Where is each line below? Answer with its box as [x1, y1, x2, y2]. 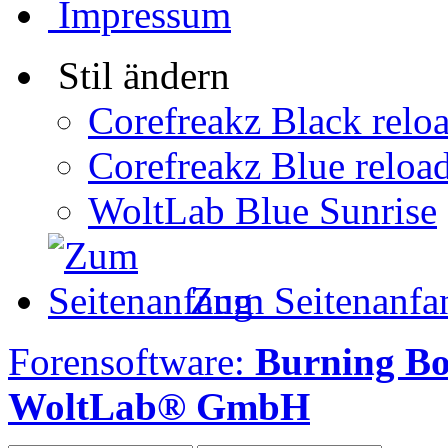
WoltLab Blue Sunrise [88, 188, 437, 232]
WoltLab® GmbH [8, 384, 310, 428]
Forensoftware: [8, 339, 255, 383]
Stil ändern [58, 53, 230, 97]
